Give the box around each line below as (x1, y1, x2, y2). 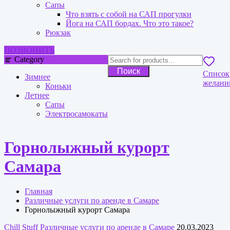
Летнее (25, 91, 49, 100)
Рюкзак (45, 28, 71, 37)
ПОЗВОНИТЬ (4, 46, 54, 54)
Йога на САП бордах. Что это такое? (66, 19, 194, 28)
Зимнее (25, 72, 50, 82)
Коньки (45, 82, 71, 91)
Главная (25, 187, 52, 196)
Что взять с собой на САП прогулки (66, 10, 191, 18)
